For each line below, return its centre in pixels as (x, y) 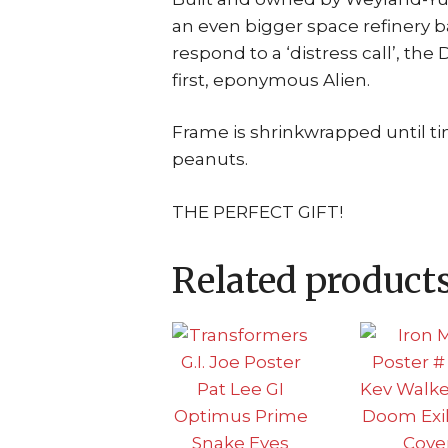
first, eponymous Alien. (271, 79)
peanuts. (210, 159)
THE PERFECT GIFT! (257, 211)
